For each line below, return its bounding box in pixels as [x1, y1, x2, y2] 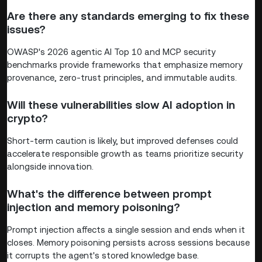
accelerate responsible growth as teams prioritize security [7, 148, 243, 158]
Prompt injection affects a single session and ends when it [7, 224, 245, 235]
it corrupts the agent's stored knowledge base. [7, 250, 199, 260]
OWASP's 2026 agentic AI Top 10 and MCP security [7, 46, 215, 57]
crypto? [7, 112, 48, 125]
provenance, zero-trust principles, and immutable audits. [7, 72, 237, 82]
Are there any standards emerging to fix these [7, 9, 249, 22]
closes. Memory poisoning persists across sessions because [7, 237, 250, 247]
